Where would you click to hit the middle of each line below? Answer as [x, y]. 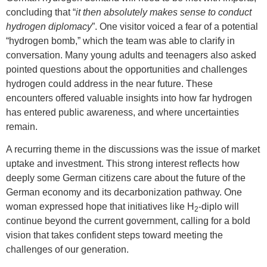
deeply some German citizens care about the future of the [126, 178]
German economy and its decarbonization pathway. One [124, 193]
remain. [22, 126]
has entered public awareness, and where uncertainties [122, 112]
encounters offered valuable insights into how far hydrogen [129, 98]
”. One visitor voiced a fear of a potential [175, 26]
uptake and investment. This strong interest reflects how [123, 164]
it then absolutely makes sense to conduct [164, 12]
